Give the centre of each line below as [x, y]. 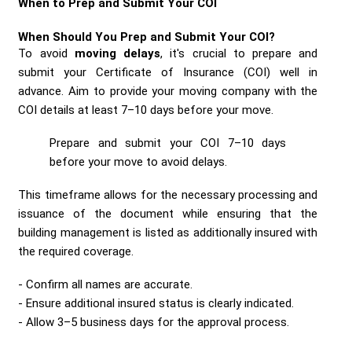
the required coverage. [76, 252]
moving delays [117, 54]
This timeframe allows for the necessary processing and [168, 195]
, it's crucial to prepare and [239, 54]
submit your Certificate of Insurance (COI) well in [168, 73]
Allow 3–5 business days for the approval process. [158, 323]
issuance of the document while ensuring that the [168, 214]
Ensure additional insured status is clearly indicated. [160, 304]
